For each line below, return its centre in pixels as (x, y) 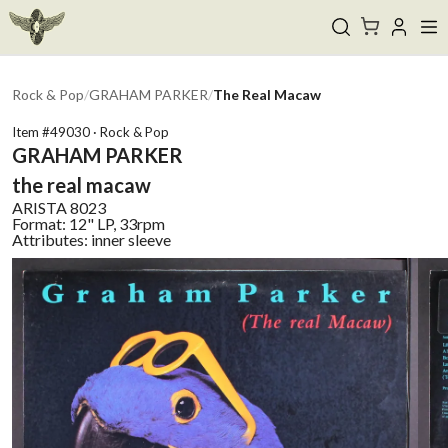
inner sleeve (131, 239)
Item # (31, 132)
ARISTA (39, 207)
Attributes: (51, 239)
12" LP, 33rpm (117, 223)
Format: (40, 223)
